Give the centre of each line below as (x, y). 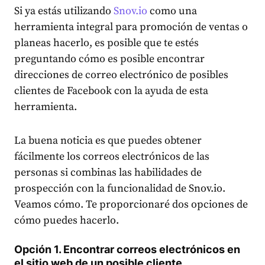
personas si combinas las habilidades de (108, 173)
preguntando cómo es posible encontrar (109, 59)
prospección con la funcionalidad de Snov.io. (120, 189)
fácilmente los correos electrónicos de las (112, 157)
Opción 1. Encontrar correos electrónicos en (127, 250)
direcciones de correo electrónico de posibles (121, 75)
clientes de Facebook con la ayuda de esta (111, 91)
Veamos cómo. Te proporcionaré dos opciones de (131, 205)
